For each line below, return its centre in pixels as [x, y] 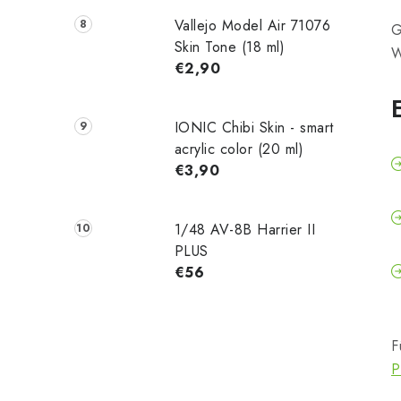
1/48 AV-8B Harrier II [245, 229]
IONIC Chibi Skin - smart [254, 127]
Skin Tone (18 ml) [230, 47]
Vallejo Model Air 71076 [252, 25]
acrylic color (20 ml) [239, 149]
